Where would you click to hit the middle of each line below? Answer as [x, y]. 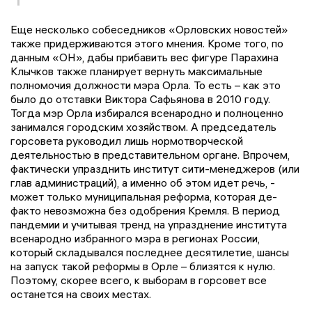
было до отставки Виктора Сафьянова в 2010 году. [140, 99]
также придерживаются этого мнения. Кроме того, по [147, 43]
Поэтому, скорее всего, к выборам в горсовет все [139, 280]
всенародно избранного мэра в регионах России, [135, 238]
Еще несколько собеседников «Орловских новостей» [149, 29]
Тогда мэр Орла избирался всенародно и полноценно [147, 112]
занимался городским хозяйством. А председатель [143, 126]
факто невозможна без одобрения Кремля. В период [145, 210]
